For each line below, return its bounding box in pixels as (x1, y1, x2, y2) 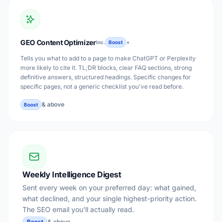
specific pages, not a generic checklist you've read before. (20, 83, 183, 90)
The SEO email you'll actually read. (22, 205, 134, 214)
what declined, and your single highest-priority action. (22, 194, 197, 203)
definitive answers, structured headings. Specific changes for (20, 73, 191, 81)
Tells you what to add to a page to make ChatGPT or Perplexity (20, 55, 196, 62)
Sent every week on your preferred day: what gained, (22, 183, 196, 192)
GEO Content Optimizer (20, 38, 96, 47)
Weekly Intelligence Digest (22, 169, 121, 179)
